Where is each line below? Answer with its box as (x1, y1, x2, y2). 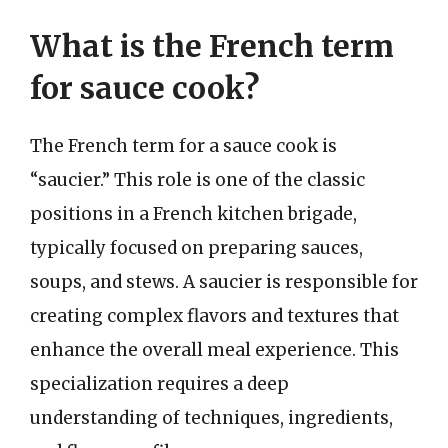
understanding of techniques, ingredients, (30, 406, 393, 429)
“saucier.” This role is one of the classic (30, 168, 365, 191)
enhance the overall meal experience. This (30, 338, 399, 361)
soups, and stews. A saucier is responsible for (30, 270, 418, 293)
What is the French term (30, 26, 394, 65)
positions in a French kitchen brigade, (30, 202, 357, 225)
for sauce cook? (30, 68, 259, 107)
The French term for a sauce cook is (30, 134, 337, 157)
